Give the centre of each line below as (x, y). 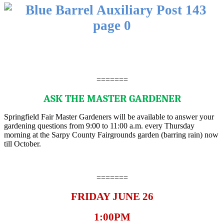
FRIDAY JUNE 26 (112, 197)
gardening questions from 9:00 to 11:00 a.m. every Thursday (99, 126)
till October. (22, 144)
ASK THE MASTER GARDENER (112, 99)
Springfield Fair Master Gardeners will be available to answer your (109, 117)
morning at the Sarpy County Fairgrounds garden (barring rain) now (111, 135)
